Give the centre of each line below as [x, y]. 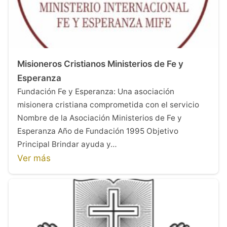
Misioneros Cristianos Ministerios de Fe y [100, 64]
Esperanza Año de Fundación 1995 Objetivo [98, 131]
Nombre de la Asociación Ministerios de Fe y [100, 118]
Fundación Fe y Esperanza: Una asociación [96, 91]
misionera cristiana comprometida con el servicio [108, 104]
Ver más [34, 158]
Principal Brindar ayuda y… [67, 144]
